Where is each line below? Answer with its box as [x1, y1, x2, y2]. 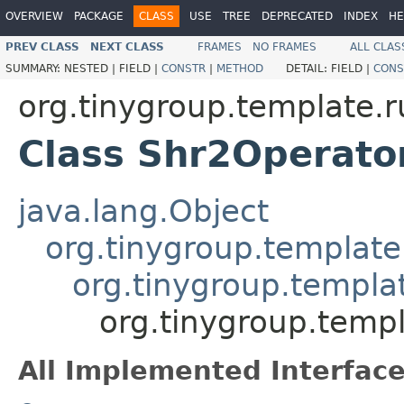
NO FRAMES [252, 40, 317, 53]
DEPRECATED [262, 10, 333, 23]
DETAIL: [286, 61, 331, 75]
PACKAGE [74, 10, 124, 23]
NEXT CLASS [90, 40, 164, 53]
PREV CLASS [5, 40, 79, 53]
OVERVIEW [5, 10, 63, 23]
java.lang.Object [18, 192, 269, 229]
